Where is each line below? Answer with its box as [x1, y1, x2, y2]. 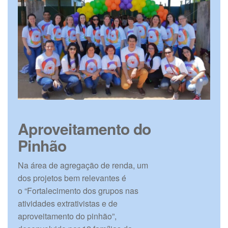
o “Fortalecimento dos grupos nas [18, 185, 138, 197]
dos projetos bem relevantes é [18, 172, 126, 184]
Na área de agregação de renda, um [18, 159, 148, 172]
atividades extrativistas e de [18, 197, 118, 210]
